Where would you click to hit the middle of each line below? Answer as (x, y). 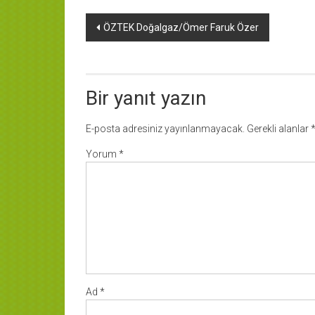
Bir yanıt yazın (146, 98)
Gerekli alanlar (279, 129)
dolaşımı (122, 51)
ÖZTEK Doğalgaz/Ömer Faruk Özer (181, 28)
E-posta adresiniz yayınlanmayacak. (165, 129)
